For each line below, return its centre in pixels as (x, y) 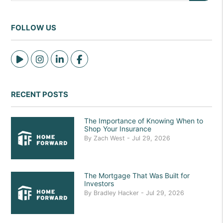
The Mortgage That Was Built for (137, 175)
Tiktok (36, 59)
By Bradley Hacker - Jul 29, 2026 (134, 193)
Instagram (64, 59)
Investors (99, 183)
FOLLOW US (34, 28)
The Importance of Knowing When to (144, 121)
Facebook (103, 59)
